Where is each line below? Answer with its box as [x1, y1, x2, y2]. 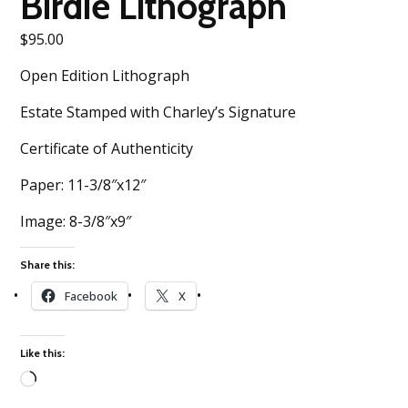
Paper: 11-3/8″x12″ [20, 174, 147, 195]
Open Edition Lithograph [20, 65, 190, 86]
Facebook [64, 287, 117, 304]
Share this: [20, 257, 76, 271]
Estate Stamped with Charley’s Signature [20, 101, 297, 122]
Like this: [20, 345, 66, 360]
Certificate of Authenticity [20, 138, 194, 158]
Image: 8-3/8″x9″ [20, 210, 132, 231]
